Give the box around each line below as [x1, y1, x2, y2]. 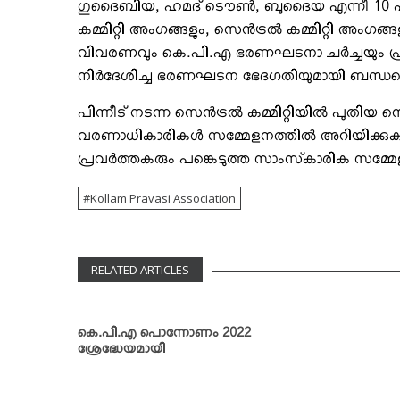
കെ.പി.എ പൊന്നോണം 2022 [78, 326, 251, 346]
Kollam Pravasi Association [90, 189, 236, 206]
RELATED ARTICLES [91, 261, 189, 278]
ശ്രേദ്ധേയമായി [78, 342, 165, 362]
